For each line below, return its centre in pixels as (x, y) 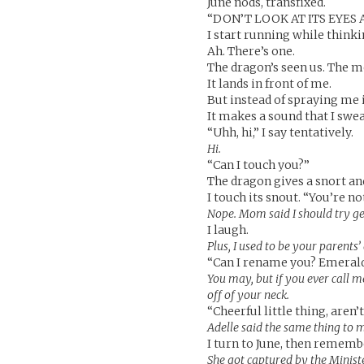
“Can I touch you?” (259, 165)
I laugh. (228, 230)
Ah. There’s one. (251, 51)
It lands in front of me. (270, 84)
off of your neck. (249, 295)
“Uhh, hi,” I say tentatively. (281, 132)
